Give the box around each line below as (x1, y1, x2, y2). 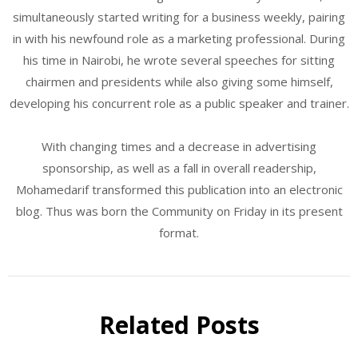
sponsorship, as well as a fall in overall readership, (42, 159, 316, 176)
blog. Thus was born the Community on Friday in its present (15, 202, 343, 219)
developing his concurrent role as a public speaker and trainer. (9, 94, 349, 111)
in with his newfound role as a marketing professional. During (13, 30, 345, 46)
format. (159, 224, 199, 241)
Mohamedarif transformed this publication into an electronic (15, 181, 343, 197)
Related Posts (98, 308, 260, 341)
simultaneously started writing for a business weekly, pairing (13, 8, 345, 25)
